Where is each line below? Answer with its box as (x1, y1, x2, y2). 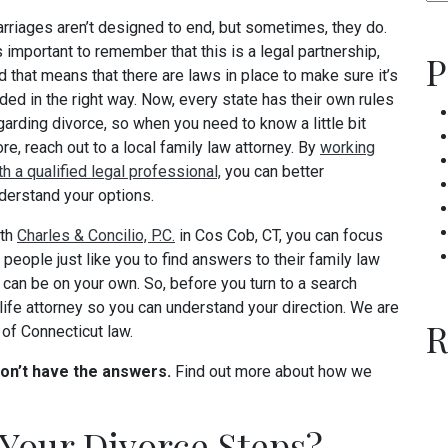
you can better (221, 162, 324, 181)
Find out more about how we (175, 362, 372, 381)
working (320, 138, 375, 157)
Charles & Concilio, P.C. (17, 226, 175, 245)
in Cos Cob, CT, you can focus (175, 226, 383, 245)
